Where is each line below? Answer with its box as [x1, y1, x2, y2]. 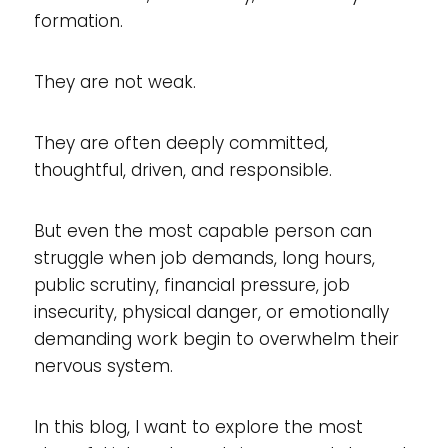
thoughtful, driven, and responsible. [33, 158, 332, 182]
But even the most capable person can [33, 219, 372, 243]
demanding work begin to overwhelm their [33, 327, 399, 351]
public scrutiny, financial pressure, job [33, 273, 350, 297]
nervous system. [33, 354, 173, 378]
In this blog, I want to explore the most [33, 415, 363, 439]
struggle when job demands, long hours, [33, 246, 375, 270]
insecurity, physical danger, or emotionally [33, 300, 389, 324]
